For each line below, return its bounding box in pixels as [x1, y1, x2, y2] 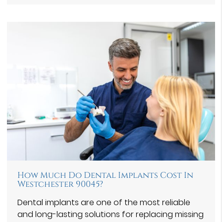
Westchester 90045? [17, 179, 103, 190]
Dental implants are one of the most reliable [17, 197, 190, 209]
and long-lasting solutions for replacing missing [17, 209, 204, 221]
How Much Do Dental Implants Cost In [17, 170, 193, 181]
